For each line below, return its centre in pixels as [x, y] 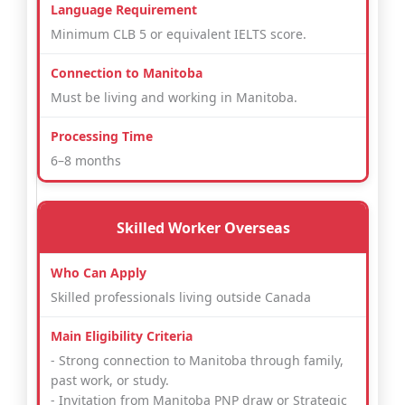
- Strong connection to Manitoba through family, [197, 361]
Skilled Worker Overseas [203, 228]
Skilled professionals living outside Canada [181, 297]
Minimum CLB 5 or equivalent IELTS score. [179, 34]
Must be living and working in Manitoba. [174, 98]
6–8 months [86, 161]
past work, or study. [110, 381]
